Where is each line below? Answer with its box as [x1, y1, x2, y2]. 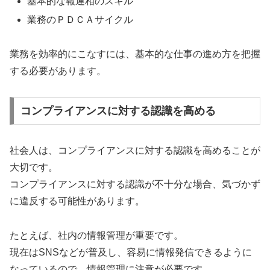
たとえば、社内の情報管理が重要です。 [10, 230, 183, 240]
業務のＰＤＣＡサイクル [27, 14, 134, 25]
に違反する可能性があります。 [10, 195, 145, 206]
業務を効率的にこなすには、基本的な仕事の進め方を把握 [10, 49, 260, 60]
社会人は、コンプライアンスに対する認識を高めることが [10, 145, 260, 155]
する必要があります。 [10, 66, 106, 77]
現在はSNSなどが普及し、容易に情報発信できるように [10, 246, 252, 257]
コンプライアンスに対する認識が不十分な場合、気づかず [10, 178, 260, 189]
